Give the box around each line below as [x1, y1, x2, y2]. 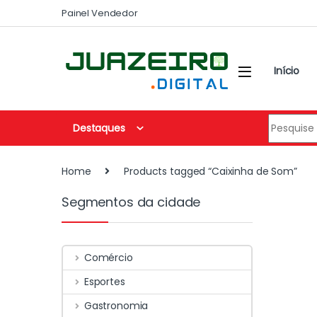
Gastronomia [83, 298, 149, 313]
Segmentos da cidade [62, 192, 201, 211]
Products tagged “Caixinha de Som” [124, 164, 297, 179]
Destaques [73, 120, 125, 135]
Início [274, 64, 300, 79]
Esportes [83, 274, 125, 289]
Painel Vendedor [62, 6, 138, 20]
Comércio [83, 250, 133, 265]
